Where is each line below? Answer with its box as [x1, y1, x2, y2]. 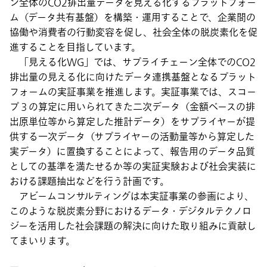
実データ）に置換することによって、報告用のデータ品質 [10, 144, 255, 159]
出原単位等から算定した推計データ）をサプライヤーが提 [10, 114, 255, 129]
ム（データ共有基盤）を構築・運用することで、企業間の [10, 10, 256, 25]
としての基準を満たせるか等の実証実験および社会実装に [10, 159, 256, 174]
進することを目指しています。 [10, 40, 141, 55]
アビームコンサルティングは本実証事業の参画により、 [10, 189, 254, 204]
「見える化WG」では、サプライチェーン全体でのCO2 [10, 55, 256, 70]
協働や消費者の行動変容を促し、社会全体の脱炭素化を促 [10, 25, 257, 40]
